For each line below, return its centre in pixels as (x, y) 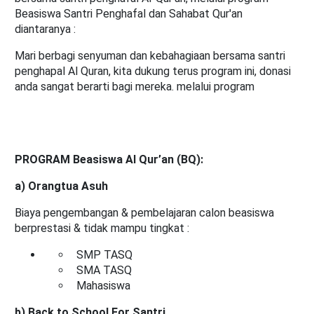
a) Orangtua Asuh (61, 186)
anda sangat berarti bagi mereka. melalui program (136, 87)
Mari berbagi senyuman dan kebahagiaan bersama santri (150, 56)
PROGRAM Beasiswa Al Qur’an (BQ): (109, 160)
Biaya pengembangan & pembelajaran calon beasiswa (144, 213)
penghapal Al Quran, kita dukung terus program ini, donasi (153, 71)
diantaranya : (45, 29)
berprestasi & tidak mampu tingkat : (102, 228)
